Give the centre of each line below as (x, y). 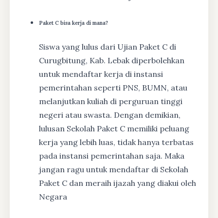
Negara (53, 196)
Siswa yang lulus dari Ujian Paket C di (108, 46)
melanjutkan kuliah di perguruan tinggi (111, 101)
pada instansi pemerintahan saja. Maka (112, 155)
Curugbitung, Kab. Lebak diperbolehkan (112, 60)
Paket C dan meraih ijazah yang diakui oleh (118, 183)
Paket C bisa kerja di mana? (73, 23)
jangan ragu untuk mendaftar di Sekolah (114, 169)
